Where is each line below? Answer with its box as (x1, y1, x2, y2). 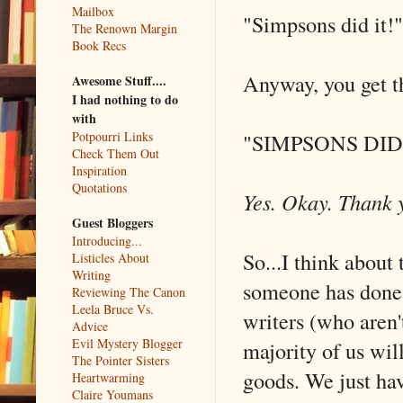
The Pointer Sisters (72, 351, 169, 369)
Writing (72, 265, 111, 283)
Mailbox (72, 2, 114, 20)
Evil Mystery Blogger (72, 334, 183, 352)
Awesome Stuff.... (72, 70, 166, 90)
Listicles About (72, 248, 149, 266)
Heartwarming (72, 368, 145, 386)
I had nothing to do (72, 89, 178, 109)
